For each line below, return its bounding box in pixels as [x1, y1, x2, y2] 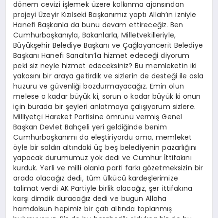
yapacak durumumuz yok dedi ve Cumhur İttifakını [13, 152, 192, 163]
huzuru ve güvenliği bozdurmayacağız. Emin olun [13, 81, 184, 91]
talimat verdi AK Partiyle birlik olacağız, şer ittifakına [13, 183, 193, 193]
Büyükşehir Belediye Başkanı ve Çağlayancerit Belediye [13, 40, 203, 50]
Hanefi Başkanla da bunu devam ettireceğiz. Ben [13, 19, 183, 30]
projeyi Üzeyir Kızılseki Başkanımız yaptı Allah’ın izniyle [13, 9, 197, 19]
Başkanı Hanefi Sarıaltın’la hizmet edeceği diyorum [13, 50, 190, 60]
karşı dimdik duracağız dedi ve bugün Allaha [13, 193, 167, 203]
